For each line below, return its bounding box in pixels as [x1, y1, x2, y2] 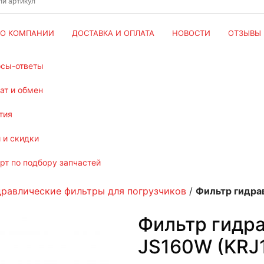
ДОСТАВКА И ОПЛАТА [71, 28, 154, 38]
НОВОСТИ [171, 28, 210, 38]
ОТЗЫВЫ [227, 28, 261, 38]
